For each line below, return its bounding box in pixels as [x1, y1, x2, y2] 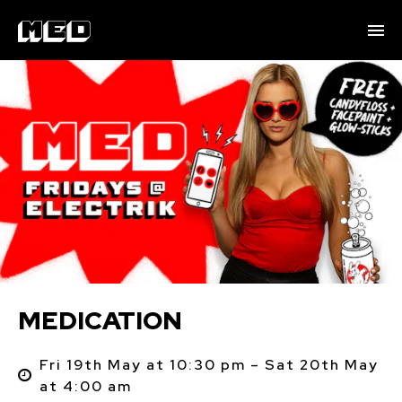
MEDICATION [18, 302, 182, 337]
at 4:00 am [39, 376, 132, 396]
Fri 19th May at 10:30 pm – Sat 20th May [39, 354, 379, 374]
